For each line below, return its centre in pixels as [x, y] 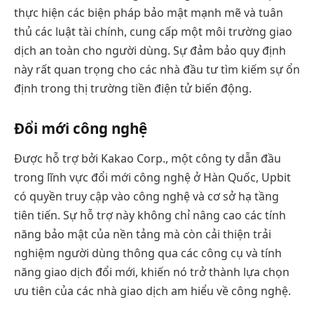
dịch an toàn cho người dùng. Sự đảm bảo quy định [150, 51]
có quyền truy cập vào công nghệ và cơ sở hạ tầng [146, 197]
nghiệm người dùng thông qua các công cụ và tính [148, 253]
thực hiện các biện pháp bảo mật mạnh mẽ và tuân [149, 13]
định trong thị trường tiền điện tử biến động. [133, 89]
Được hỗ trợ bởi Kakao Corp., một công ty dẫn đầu [148, 159]
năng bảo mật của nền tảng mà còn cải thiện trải [143, 234]
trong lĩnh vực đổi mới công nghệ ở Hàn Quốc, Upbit [152, 178]
